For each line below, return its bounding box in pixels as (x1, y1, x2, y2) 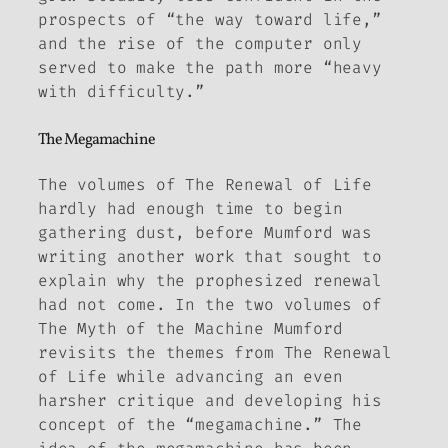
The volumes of (38, 174, 186, 196)
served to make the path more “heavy (38, 56, 382, 78)
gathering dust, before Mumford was (38, 222, 372, 244)
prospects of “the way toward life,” (38, 8, 382, 30)
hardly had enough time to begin (38, 198, 343, 220)
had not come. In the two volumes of (38, 294, 382, 316)
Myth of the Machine (77, 318, 274, 340)
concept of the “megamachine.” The (38, 414, 363, 436)
